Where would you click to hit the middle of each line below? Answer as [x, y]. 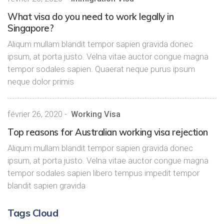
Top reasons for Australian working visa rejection [108, 132]
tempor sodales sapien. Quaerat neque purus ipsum [101, 69]
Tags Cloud [33, 213]
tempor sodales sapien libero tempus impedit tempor [103, 173]
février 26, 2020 [35, 114]
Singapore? [30, 28]
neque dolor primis [41, 82]
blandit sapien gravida [46, 186]
